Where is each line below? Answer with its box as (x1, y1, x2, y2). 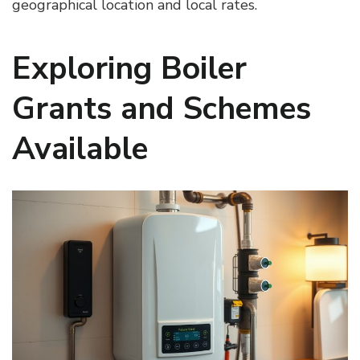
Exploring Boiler (12, 47, 247, 90)
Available (12, 127, 148, 170)
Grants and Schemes (12, 87, 311, 130)
